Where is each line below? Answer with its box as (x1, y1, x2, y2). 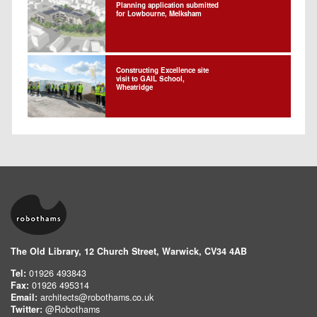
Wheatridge (116, 82, 153, 92)
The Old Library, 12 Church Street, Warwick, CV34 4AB (11, 244, 247, 258)
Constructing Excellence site (116, 65, 209, 75)
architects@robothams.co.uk (40, 290, 154, 304)
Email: (11, 290, 38, 304)
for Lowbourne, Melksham (116, 8, 202, 19)
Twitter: (11, 302, 42, 316)
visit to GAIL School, (116, 74, 185, 83)
